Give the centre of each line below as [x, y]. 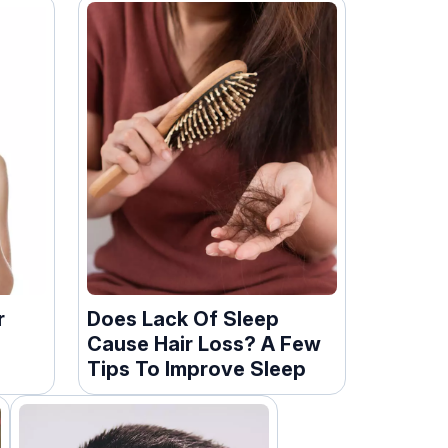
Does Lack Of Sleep [183, 318]
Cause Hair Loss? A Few [204, 343]
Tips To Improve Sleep [197, 368]
